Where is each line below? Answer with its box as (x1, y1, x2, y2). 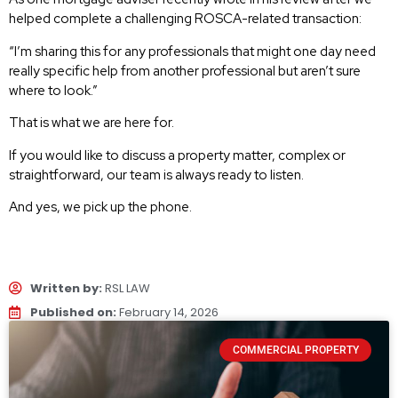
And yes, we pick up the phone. (9, 198, 192, 216)
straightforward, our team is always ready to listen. (9, 165, 304, 184)
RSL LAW (104, 279, 150, 297)
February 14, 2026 (118, 303, 219, 321)
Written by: (29, 279, 105, 297)
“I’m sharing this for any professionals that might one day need (9, 42, 376, 60)
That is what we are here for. (9, 114, 174, 132)
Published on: (29, 303, 119, 321)
